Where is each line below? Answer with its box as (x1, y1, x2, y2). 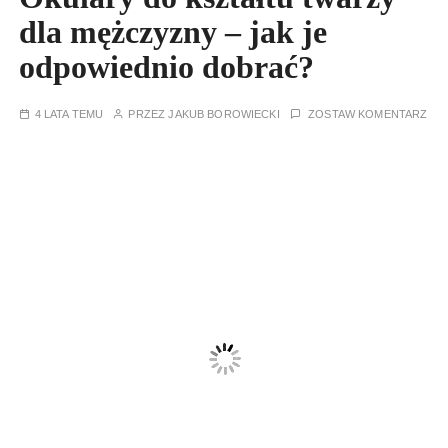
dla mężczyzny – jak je (19, 14, 328, 50)
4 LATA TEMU (34, 108, 104, 120)
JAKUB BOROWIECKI (168, 108, 280, 120)
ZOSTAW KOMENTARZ (308, 108, 428, 120)
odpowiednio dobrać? (19, 49, 315, 85)
